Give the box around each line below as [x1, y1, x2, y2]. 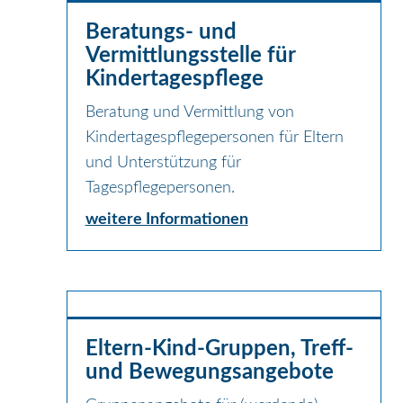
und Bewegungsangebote [85, 361, 334, 383]
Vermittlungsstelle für [85, 44, 295, 67]
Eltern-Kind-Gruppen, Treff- [85, 337, 354, 360]
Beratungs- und [85, 21, 237, 43]
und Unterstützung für [85, 154, 241, 171]
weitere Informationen [85, 210, 248, 228]
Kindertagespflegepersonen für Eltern [85, 129, 344, 146]
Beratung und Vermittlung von [85, 103, 294, 121]
